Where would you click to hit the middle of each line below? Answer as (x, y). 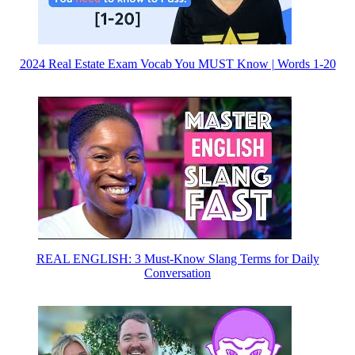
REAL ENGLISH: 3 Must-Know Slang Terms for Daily (177, 258)
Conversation (177, 273)
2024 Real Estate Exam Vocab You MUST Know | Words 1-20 (177, 63)
